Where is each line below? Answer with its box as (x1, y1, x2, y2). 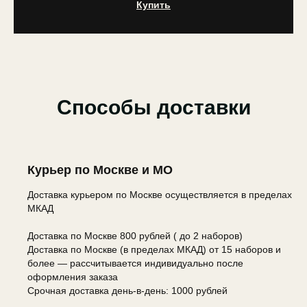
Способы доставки (56, 95, 251, 119)
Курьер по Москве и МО (27, 162, 173, 177)
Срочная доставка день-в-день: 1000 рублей (27, 284, 228, 296)
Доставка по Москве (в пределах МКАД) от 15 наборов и (27, 243, 281, 255)
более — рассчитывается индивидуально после (27, 257, 243, 269)
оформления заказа (27, 271, 118, 282)
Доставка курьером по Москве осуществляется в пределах (27, 188, 292, 200)
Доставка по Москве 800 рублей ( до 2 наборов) (27, 230, 243, 241)
